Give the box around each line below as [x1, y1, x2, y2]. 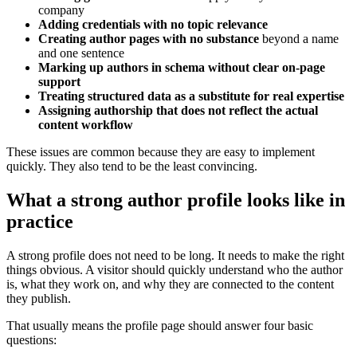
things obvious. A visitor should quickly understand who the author [6, 262, 343, 277]
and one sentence [38, 45, 124, 60]
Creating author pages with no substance [38, 31, 259, 45]
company [38, 2, 84, 17]
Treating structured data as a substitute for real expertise [38, 88, 344, 103]
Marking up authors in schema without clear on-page [38, 60, 325, 74]
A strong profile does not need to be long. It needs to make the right [6, 248, 344, 262]
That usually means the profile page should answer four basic [6, 318, 313, 332]
